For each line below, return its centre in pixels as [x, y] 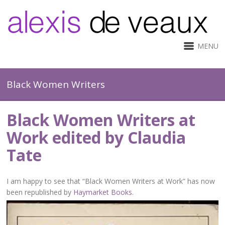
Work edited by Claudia [96, 137]
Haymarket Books [103, 192]
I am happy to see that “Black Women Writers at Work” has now [111, 181]
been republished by [40, 192]
